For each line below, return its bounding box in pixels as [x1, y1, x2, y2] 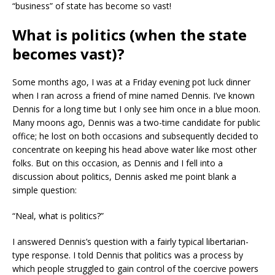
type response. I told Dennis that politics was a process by [12, 249, 243, 261]
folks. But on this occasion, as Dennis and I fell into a [12, 157, 223, 169]
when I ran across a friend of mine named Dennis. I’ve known [12, 89, 255, 101]
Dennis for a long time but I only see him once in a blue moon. [12, 103, 260, 115]
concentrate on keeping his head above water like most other [12, 143, 257, 155]
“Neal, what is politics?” [12, 209, 104, 222]
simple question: [12, 184, 77, 196]
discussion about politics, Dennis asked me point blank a [12, 170, 236, 182]
